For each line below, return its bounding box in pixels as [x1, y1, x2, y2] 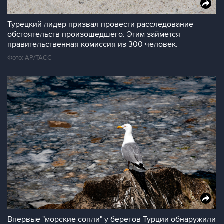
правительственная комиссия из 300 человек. [7, 39, 178, 49]
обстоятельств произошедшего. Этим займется [7, 29, 180, 39]
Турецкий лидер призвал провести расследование [7, 19, 193, 29]
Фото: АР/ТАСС [7, 54, 52, 62]
